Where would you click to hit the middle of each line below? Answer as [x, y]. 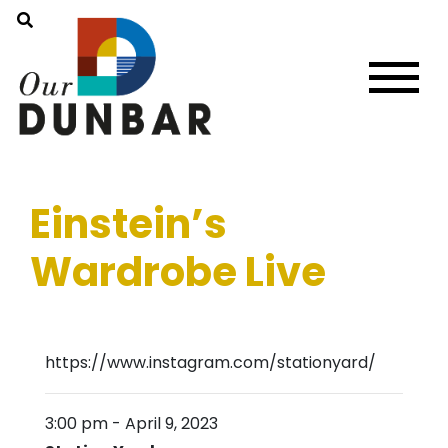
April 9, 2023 [171, 423]
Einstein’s [128, 224]
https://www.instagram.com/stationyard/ [210, 362]
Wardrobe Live [178, 272]
